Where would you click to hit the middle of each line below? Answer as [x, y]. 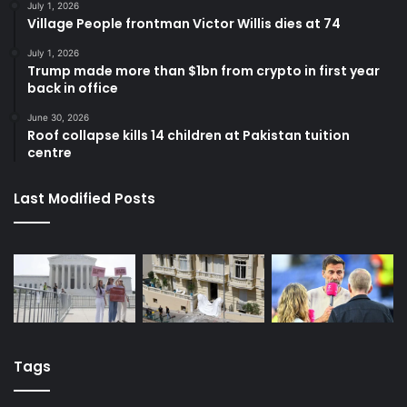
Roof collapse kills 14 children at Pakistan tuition [189, 135]
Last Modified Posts [84, 198]
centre [50, 152]
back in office [73, 88]
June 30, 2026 [58, 117]
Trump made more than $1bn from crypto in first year [203, 70]
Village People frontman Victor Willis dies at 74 [184, 23]
